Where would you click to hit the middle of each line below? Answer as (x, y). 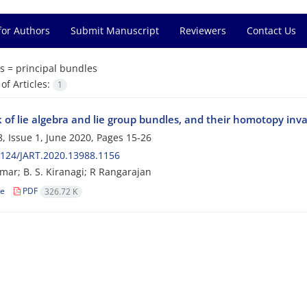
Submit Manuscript (115, 30)
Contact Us (271, 30)
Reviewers (203, 30)
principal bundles (56, 68)
